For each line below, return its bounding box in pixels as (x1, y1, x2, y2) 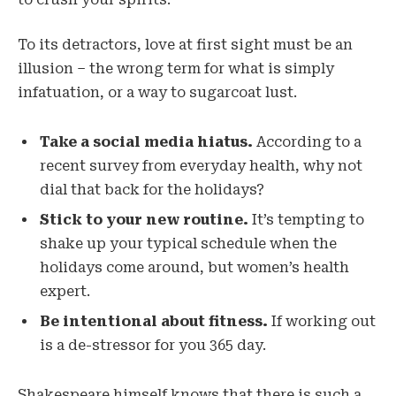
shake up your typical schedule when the (40, 235, 337, 253)
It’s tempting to (248, 211, 364, 229)
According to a (253, 133, 362, 151)
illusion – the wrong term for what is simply (18, 60, 334, 78)
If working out (268, 313, 376, 331)
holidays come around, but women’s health (40, 259, 349, 277)
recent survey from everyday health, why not (40, 157, 362, 175)
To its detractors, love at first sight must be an (18, 36, 353, 54)
